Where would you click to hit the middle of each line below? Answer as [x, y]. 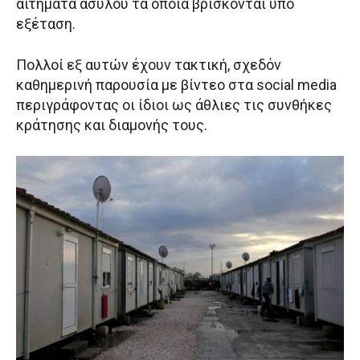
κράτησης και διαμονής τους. [112, 125]
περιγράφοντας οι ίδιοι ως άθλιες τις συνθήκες [174, 105]
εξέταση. [46, 24]
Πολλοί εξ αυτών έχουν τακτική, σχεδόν [149, 65]
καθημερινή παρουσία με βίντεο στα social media [176, 85]
